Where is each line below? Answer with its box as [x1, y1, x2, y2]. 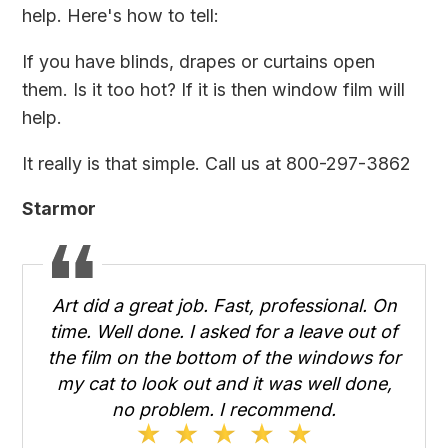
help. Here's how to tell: [22, 4, 220, 26]
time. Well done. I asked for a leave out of [50, 320, 398, 342]
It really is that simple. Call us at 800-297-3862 [22, 152, 412, 174]
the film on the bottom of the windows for [47, 346, 401, 368]
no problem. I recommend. [112, 398, 336, 420]
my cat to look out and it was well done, [56, 372, 392, 394]
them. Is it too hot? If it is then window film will [22, 78, 406, 100]
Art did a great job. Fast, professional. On [51, 294, 397, 316]
